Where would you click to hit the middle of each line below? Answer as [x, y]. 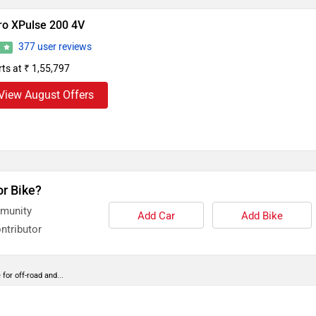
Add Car [156, 216]
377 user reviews [55, 47]
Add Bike [262, 216]
